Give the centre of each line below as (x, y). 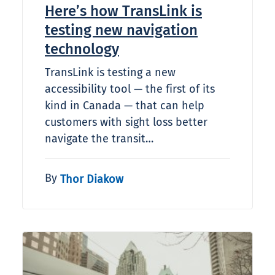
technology (82, 49)
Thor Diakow (92, 179)
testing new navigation (121, 30)
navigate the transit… (99, 139)
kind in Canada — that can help (125, 106)
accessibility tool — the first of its (130, 89)
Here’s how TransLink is (123, 11)
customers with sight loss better (126, 122)
